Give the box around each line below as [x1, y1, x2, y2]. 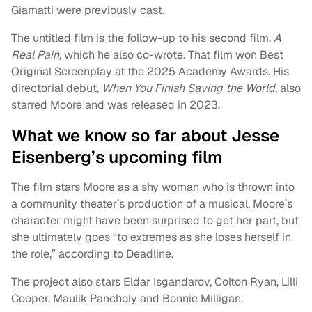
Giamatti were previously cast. [11, 3, 164, 18]
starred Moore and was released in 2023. [11, 97, 220, 113]
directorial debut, [11, 81, 102, 96]
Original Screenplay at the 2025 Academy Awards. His [11, 64, 289, 79]
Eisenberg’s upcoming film [11, 146, 222, 169]
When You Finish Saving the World [102, 81, 275, 96]
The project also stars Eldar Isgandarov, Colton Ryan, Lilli [11, 274, 298, 290]
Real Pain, [11, 47, 64, 63]
